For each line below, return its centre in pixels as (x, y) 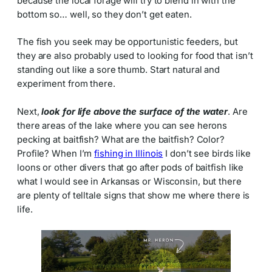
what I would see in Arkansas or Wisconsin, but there (129, 181)
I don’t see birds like (207, 153)
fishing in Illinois (129, 153)
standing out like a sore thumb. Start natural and (119, 70)
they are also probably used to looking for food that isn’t (135, 56)
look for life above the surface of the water (135, 111)
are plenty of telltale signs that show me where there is (134, 195)
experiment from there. (66, 84)
